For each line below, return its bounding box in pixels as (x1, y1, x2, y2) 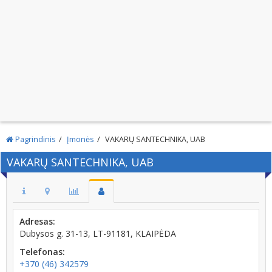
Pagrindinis (13, 134, 56, 144)
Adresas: (19, 216, 55, 227)
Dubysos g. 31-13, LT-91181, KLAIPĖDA (19, 228, 176, 239)
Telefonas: (19, 246, 65, 257)
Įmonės (67, 134, 94, 144)
